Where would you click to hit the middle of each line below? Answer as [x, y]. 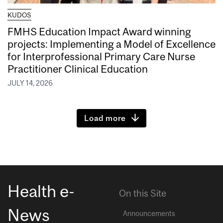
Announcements [149, 214]
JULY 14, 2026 [30, 83]
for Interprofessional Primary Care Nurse [101, 56]
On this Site [143, 193]
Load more [105, 118]
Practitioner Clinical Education [78, 68]
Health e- [41, 191]
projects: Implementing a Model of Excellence [111, 44]
